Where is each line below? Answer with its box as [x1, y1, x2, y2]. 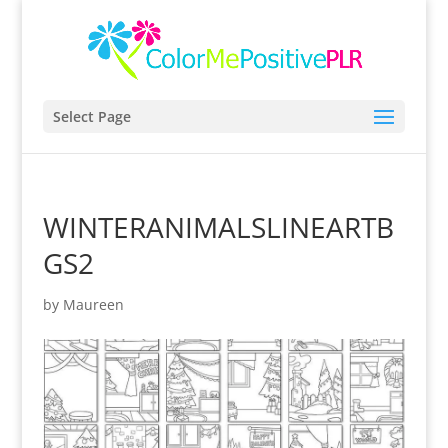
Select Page [52, 107, 131, 126]
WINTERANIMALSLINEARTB [42, 208, 394, 246]
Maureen [62, 295, 124, 314]
